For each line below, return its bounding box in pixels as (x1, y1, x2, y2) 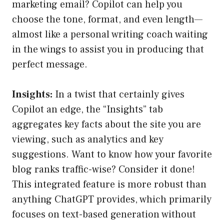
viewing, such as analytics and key (12, 133, 163, 146)
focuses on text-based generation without (12, 208, 196, 221)
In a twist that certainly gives (52, 88, 184, 101)
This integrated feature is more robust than (12, 178, 206, 191)
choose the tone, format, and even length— (12, 13, 202, 26)
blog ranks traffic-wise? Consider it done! (12, 163, 195, 176)
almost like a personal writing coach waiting (12, 28, 208, 41)
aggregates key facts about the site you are (12, 118, 201, 131)
